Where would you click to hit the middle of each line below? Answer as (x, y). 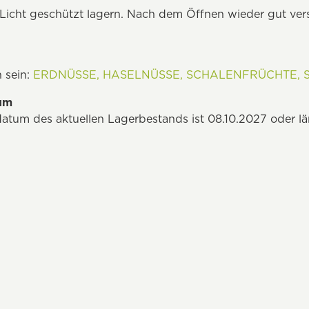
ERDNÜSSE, (66, 74)
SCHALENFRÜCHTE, (243, 74)
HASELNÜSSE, (143, 74)
